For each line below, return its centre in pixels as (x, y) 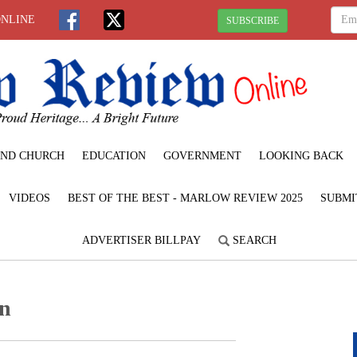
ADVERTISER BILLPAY (141, 240)
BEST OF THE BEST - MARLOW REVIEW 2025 (185, 198)
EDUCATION (114, 155)
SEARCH (253, 240)
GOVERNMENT (202, 155)
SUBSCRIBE (253, 20)
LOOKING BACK (301, 155)
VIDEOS (29, 198)
